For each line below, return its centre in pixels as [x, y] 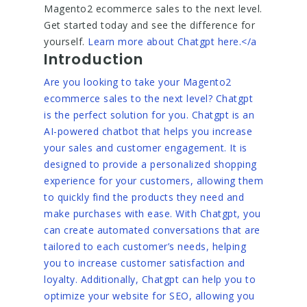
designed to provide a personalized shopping [150, 164]
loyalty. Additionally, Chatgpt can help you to [150, 279]
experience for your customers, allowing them [153, 181]
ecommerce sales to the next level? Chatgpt [148, 98]
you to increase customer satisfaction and [145, 263]
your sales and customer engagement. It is [146, 148]
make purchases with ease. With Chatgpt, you [152, 213]
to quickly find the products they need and [144, 197]
